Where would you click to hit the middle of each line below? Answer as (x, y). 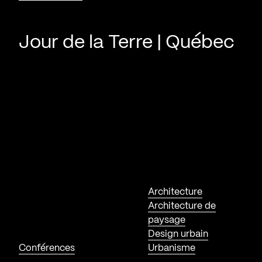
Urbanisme (172, 248)
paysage (167, 220)
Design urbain (178, 234)
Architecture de (182, 206)
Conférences (47, 248)
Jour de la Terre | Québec (127, 43)
